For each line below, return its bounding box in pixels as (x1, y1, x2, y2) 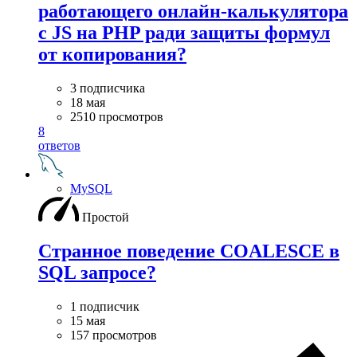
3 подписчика (70, 81, 145, 95)
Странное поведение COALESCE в (38, 240, 339, 261)
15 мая (70, 313, 105, 328)
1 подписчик (70, 299, 139, 313)
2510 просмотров (70, 110, 163, 124)
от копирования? (38, 44, 186, 65)
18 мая (70, 96, 105, 109)
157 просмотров (70, 328, 157, 342)
